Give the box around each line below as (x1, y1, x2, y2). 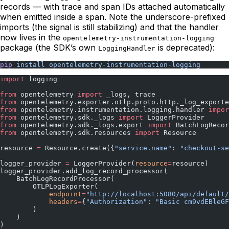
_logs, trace (102, 90, 155, 98)
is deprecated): (155, 42, 215, 53)
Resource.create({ (41, 144, 114, 152)
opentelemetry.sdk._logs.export (16, 121, 147, 129)
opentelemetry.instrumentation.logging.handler (16, 106, 209, 113)
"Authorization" (86, 198, 147, 205)
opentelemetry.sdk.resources (16, 129, 135, 136)
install (12, 61, 45, 68)
